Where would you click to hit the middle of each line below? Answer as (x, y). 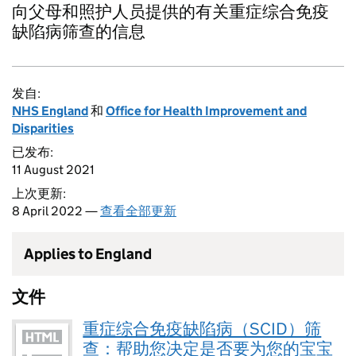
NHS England (50, 111)
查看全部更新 (138, 211)
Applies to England (88, 254)
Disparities (43, 128)
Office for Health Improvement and (206, 111)
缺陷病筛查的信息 (79, 32)
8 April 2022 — (56, 211)
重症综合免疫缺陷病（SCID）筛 (202, 329)
